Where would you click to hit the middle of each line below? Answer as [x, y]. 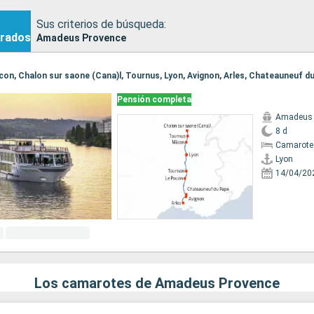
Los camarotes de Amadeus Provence [157, 284]
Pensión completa [154, 100]
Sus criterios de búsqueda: [101, 24]
